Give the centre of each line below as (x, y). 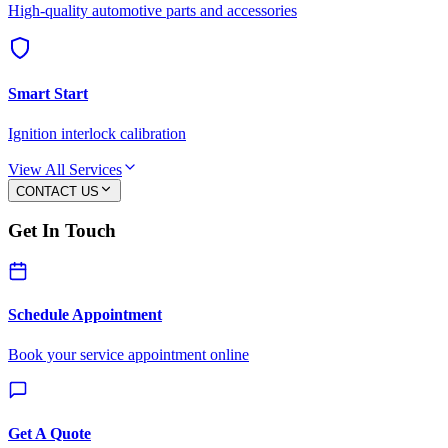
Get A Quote (49, 433)
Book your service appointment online (128, 354)
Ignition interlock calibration (97, 133)
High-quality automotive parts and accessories (152, 11)
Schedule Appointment (85, 315)
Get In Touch (62, 231)
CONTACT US (57, 191)
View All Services (65, 169)
